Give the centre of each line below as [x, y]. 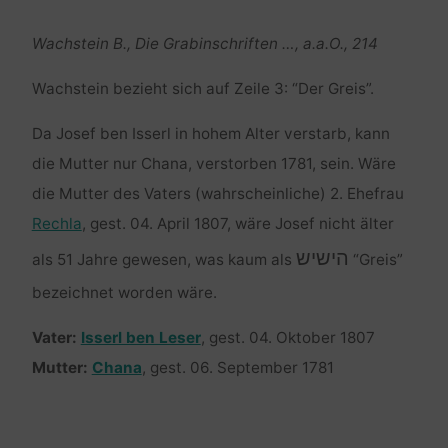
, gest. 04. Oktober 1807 [287, 338]
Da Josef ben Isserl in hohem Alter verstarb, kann [210, 134]
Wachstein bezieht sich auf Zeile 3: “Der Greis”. [202, 89]
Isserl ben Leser [140, 338]
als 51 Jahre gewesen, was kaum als [163, 260]
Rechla [56, 224]
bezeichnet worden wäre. [124, 293]
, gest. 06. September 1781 [237, 368]
